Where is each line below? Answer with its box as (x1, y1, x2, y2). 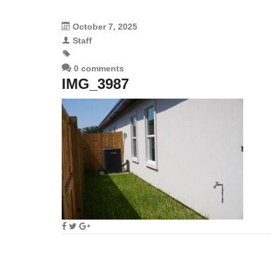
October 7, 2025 (73, 22, 137, 31)
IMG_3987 (62, 76, 129, 92)
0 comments (71, 64, 124, 73)
